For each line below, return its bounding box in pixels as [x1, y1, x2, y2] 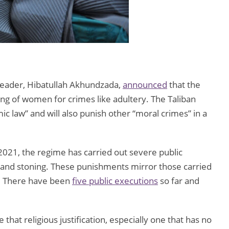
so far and [158, 175, 199, 187]
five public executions [72, 175, 158, 187]
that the [167, 79, 200, 91]
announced [123, 79, 167, 91]
